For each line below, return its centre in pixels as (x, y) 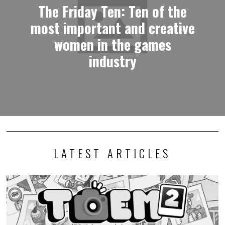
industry (113, 61)
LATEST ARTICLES (113, 153)
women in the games (113, 44)
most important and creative (113, 27)
